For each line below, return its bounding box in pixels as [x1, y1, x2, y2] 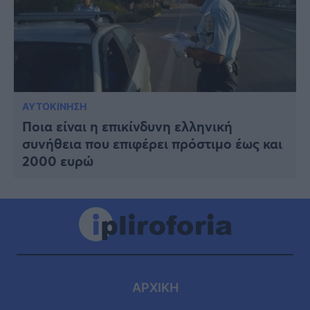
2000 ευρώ [22, 151, 93, 170]
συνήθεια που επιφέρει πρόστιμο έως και [22, 134, 282, 153]
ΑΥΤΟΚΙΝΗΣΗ [22, 100, 86, 112]
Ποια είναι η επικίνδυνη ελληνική [22, 116, 232, 136]
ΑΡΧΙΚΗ [131, 280, 179, 295]
